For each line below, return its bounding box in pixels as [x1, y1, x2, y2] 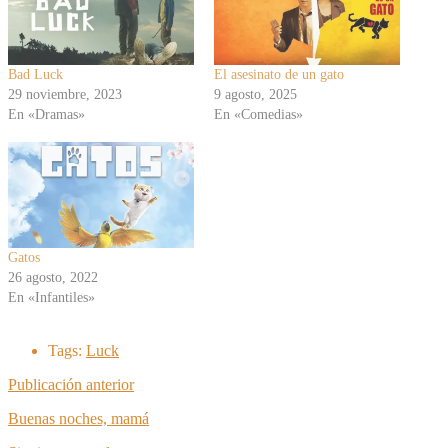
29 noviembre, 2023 [8, 86, 122, 102]
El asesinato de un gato [214, 66, 344, 82]
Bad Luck [8, 66, 63, 82]
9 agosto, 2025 [214, 86, 297, 102]
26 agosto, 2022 [8, 270, 98, 286]
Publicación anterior [8, 376, 134, 394]
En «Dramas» [8, 106, 85, 122]
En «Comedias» [214, 106, 303, 122]
